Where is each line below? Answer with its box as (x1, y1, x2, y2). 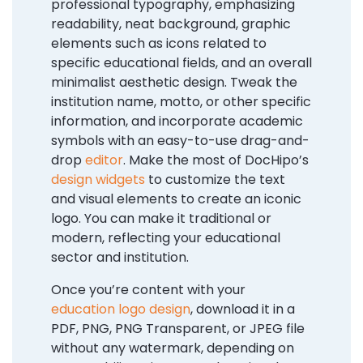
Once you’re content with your (51, 280, 246, 300)
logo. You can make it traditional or (51, 209, 271, 228)
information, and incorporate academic (51, 112, 303, 131)
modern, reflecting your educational (51, 228, 280, 248)
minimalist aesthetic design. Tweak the (51, 73, 297, 92)
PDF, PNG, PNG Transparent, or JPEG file (51, 319, 305, 339)
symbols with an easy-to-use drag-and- (51, 131, 310, 151)
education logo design (51, 300, 190, 319)
